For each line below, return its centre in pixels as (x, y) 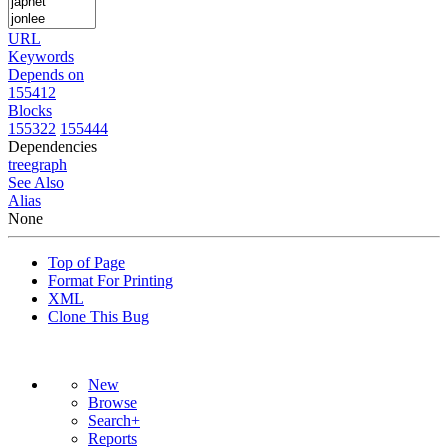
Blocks (30, 110)
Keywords (41, 56)
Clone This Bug (98, 316)
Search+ (114, 420)
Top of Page (86, 262)
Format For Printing (110, 280)
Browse (112, 402)
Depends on (46, 74)
